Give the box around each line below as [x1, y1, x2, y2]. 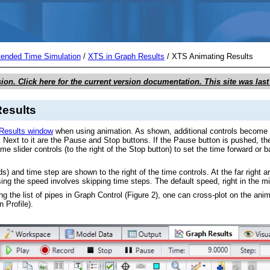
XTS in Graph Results [87, 52, 165, 61]
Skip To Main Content [97, 5, 173, 14]
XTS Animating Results [171, 52, 253, 61]
